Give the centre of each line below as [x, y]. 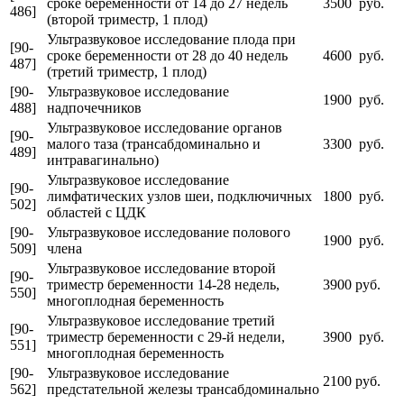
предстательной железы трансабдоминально [183, 389]
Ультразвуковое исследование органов [165, 127]
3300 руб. [353, 143]
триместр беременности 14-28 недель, [163, 284]
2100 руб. [352, 381]
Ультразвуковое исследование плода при [171, 39]
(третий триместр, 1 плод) [127, 71]
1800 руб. [353, 196]
